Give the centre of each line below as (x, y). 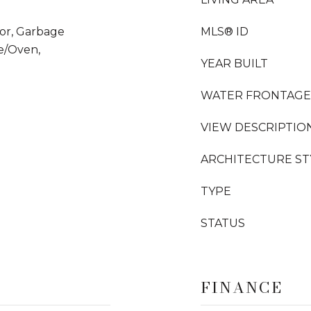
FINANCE (242, 287)
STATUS (223, 223)
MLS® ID (225, 32)
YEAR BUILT (234, 64)
